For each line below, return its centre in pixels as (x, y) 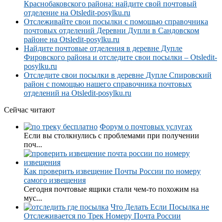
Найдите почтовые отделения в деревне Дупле (103, 48)
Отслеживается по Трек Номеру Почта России (102, 216)
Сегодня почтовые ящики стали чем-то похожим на (111, 189)
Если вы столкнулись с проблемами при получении (111, 135)
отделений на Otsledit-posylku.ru (78, 93)
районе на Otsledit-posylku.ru (72, 39)
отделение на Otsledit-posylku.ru (77, 12)
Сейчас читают (29, 110)
